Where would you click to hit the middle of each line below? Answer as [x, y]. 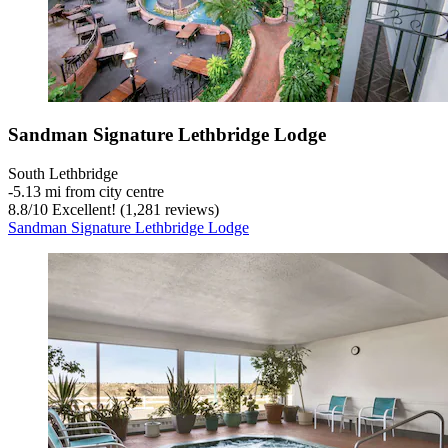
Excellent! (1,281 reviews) [133, 210]
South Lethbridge [63, 174]
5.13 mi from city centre [88, 192]
